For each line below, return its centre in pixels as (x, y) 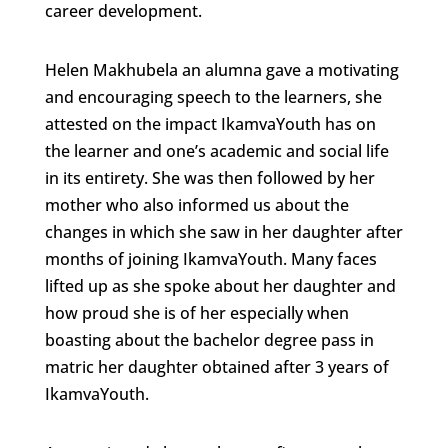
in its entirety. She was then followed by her (209, 178)
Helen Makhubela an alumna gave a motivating (221, 70)
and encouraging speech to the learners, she (213, 97)
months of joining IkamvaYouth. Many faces (210, 259)
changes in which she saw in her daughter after (223, 232)
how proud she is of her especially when (196, 313)
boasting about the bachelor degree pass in (209, 340)
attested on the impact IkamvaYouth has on (210, 124)
